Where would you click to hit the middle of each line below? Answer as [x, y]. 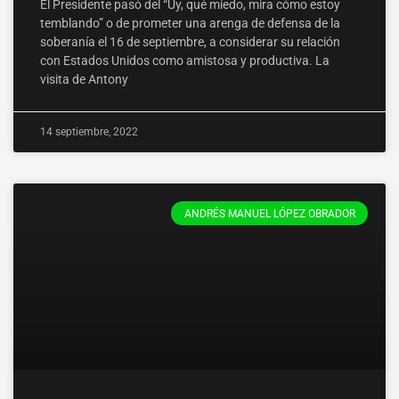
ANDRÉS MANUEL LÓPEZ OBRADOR [269, 213]
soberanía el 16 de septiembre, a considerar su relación [190, 42]
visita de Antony [84, 80]
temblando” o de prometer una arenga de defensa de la [190, 24]
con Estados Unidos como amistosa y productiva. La [185, 61]
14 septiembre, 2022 [89, 132]
